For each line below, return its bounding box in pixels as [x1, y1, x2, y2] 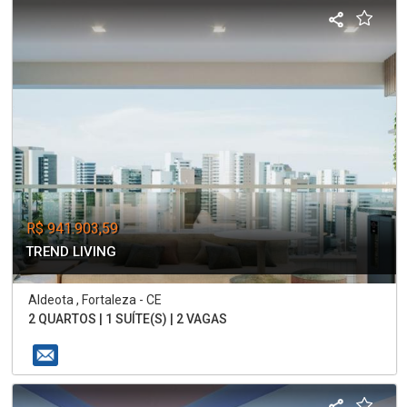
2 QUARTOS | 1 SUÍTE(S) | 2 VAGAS [28, 312, 228, 327]
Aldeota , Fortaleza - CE [28, 293, 163, 308]
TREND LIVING [25, 243, 117, 261]
